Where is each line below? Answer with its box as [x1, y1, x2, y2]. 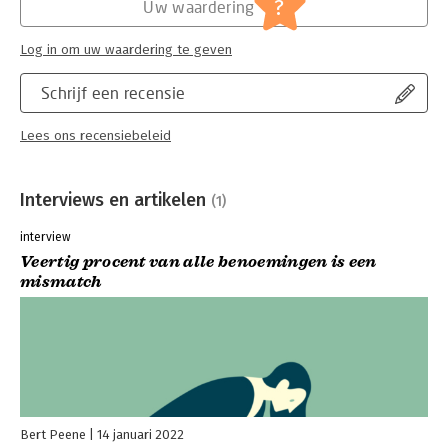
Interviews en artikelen [20, 188, 211, 211]
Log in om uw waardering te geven [20, 41, 232, 58]
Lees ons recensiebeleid [20, 127, 171, 144]
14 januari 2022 [97, 427, 184, 443]
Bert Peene [20, 427, 86, 443]
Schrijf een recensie [41, 82, 186, 102]
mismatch [20, 272, 103, 293]
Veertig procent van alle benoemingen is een [20, 252, 377, 273]
